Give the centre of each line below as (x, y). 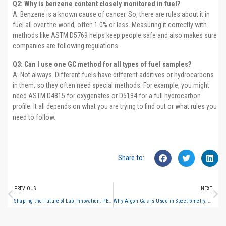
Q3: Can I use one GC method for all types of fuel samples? (102, 64)
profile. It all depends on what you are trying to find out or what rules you (115, 106)
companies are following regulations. (66, 46)
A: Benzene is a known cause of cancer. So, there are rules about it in (111, 14)
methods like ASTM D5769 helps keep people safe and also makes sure (115, 36)
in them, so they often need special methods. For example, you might (111, 85)
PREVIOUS (25, 188)
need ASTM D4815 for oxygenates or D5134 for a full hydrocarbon (107, 96)
